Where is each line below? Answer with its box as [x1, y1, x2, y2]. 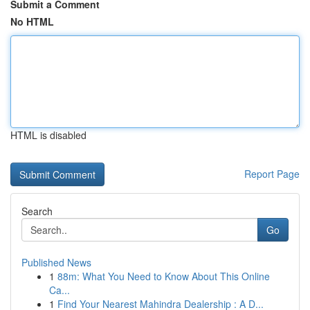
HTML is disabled [10, 128, 86, 142]
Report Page [244, 167, 300, 181]
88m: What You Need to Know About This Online [57, 269, 270, 283]
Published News [21, 255, 91, 269]
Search [21, 204, 53, 218]
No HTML [10, 15, 54, 28]
